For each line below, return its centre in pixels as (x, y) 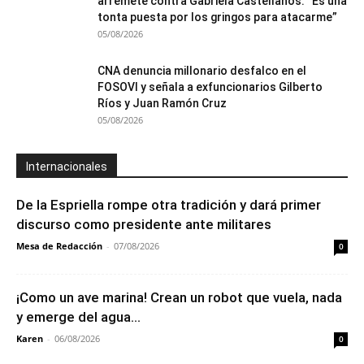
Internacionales (67, 167)
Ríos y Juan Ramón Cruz (162, 103)
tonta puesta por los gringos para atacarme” (217, 17)
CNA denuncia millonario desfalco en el (202, 71)
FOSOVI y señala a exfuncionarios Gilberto (210, 87)
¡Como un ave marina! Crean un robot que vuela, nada (179, 297)
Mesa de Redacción (59, 246)
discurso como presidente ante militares (144, 224)
